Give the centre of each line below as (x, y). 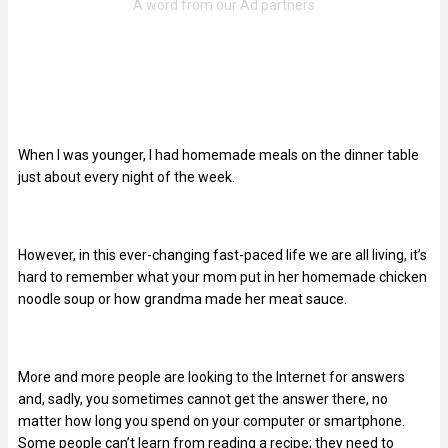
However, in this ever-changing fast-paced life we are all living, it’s (222, 254)
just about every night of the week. (126, 176)
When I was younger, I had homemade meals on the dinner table (218, 154)
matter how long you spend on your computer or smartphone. (211, 420)
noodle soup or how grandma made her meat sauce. (182, 298)
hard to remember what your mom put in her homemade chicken (222, 276)
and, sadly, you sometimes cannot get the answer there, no (203, 398)
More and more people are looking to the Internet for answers (211, 376)
